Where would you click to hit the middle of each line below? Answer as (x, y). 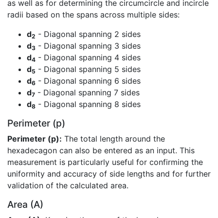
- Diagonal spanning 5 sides (88, 69)
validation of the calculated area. (68, 186)
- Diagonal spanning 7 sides (87, 93)
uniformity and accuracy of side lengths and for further (109, 174)
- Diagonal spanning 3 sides (88, 46)
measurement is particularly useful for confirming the (105, 162)
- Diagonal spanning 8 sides (88, 104)
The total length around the (113, 139)
